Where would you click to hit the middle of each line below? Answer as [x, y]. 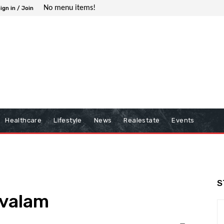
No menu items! [69, 8]
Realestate [142, 120]
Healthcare [23, 120]
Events [183, 120]
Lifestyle [68, 120]
